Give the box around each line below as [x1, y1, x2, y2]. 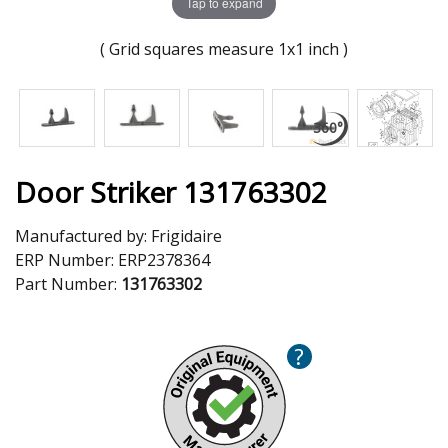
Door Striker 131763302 [15, 172, 327, 211]
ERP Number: [15, 248, 118, 271]
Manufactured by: [15, 224, 151, 247]
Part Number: [15, 272, 121, 295]
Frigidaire [151, 224, 222, 247]
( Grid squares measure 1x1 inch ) [100, 37, 348, 60]
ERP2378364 [118, 248, 210, 271]
